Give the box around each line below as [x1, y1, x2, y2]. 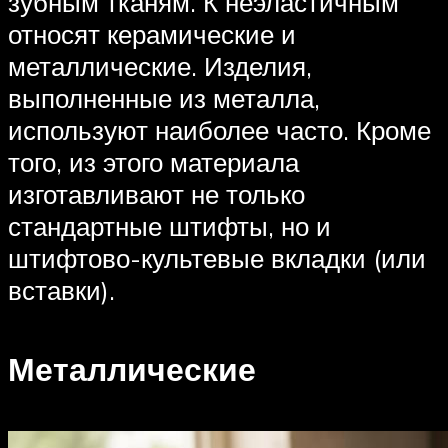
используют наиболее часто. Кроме [8, 114, 431, 147]
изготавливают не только [8, 178, 305, 211]
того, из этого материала [8, 146, 299, 179]
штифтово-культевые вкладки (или [8, 242, 426, 275]
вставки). [8, 274, 115, 307]
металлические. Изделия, [8, 50, 312, 83]
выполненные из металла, [8, 82, 320, 115]
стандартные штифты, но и [8, 210, 331, 243]
